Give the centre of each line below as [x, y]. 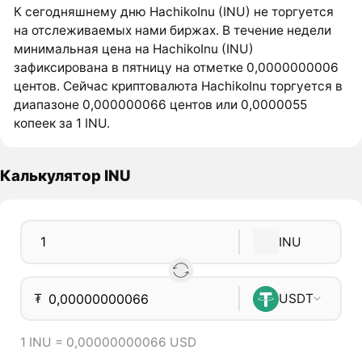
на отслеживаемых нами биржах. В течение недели [173, 31]
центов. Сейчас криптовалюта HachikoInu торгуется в [179, 86]
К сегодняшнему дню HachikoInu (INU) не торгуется [174, 12]
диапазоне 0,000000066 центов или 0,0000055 [161, 105]
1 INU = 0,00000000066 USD [108, 343]
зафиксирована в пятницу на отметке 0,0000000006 [177, 68]
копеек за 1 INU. [62, 124]
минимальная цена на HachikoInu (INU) [134, 49]
